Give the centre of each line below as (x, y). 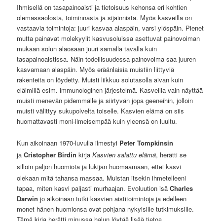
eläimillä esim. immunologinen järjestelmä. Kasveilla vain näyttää (110, 90)
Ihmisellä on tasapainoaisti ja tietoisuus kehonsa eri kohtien (102, 7)
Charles (182, 188)
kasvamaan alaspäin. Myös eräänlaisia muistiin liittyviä (96, 70)
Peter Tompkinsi (145, 143)
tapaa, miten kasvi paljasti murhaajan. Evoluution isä (93, 188)
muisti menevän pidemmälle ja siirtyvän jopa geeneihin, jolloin (105, 101)
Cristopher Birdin (50, 154)
